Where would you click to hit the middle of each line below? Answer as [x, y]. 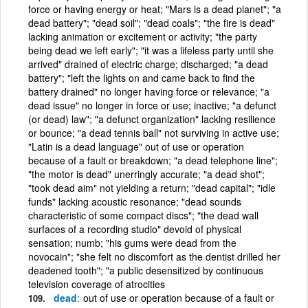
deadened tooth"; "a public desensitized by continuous [146, 270]
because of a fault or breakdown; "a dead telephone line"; [153, 160]
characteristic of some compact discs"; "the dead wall [143, 215]
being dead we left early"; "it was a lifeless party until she [151, 50]
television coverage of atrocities [97, 284]
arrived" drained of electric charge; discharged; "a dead [148, 64]
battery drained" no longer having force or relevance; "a [149, 91]
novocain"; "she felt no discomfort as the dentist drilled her [154, 256]
